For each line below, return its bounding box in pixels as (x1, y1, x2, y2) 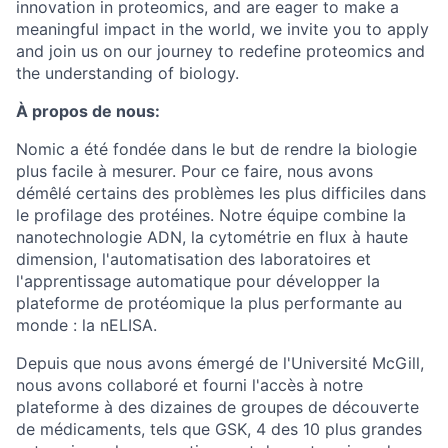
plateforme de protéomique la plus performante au (16, 293, 402, 313)
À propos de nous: (16, 101, 160, 121)
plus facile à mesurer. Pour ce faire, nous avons (16, 161, 373, 181)
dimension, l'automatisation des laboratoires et (16, 249, 371, 269)
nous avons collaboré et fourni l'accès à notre (16, 375, 363, 395)
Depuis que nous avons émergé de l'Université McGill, (16, 353, 424, 373)
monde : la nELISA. (16, 315, 157, 335)
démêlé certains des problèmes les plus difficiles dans (16, 183, 426, 203)
